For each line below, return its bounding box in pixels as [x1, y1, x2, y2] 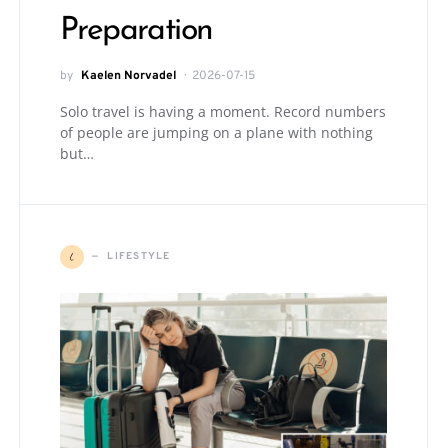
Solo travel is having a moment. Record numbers [60, 101, 386, 121]
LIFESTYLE [107, 250, 171, 264]
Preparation [60, 14, 213, 47]
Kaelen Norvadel [81, 67, 176, 84]
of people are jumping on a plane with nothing [60, 122, 373, 142]
